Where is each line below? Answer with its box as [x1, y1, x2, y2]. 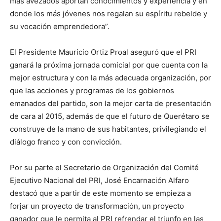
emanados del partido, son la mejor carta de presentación [10, 99, 211, 108]
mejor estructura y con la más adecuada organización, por [10, 73, 211, 82]
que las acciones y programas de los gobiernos [10, 86, 174, 95]
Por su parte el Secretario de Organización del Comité [10, 163, 199, 172]
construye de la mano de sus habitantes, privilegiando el [10, 124, 206, 134]
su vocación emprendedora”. [10, 22, 110, 31]
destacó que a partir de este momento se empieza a [10, 188, 191, 198]
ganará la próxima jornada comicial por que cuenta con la [10, 60, 208, 70]
